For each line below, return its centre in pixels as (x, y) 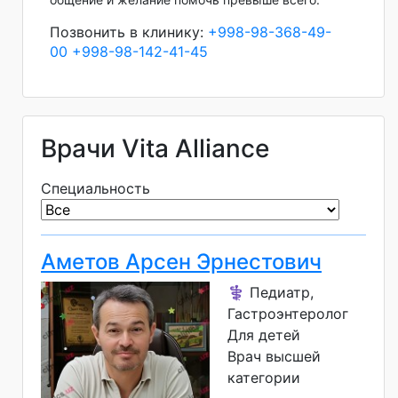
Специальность (96, 188)
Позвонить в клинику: (129, 32)
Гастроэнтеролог (288, 313)
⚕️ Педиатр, (271, 292)
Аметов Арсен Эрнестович (181, 261)
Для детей (264, 334)
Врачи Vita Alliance (155, 148)
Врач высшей (274, 356)
